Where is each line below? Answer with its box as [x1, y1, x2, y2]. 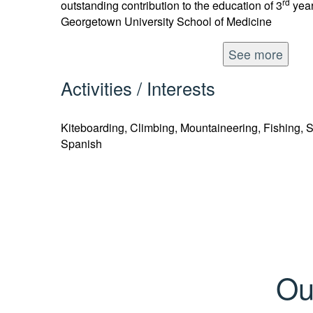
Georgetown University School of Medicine [61, 13, 272, 30]
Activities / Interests [61, 75, 216, 101]
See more [228, 45, 284, 63]
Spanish [61, 135, 103, 152]
